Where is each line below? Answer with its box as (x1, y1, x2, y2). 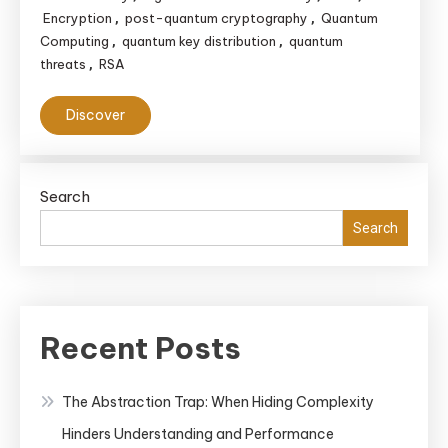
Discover (66, 106, 125, 124)
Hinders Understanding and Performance (62, 425, 334, 443)
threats (40, 56, 86, 72)
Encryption (43, 10, 112, 26)
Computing (40, 33, 109, 49)
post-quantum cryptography (125, 10, 308, 26)
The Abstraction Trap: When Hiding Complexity (62, 393, 374, 411)
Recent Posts (40, 329, 241, 367)
